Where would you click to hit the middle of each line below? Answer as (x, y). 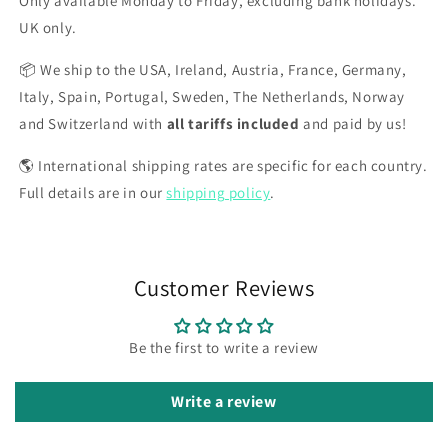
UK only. (48, 27)
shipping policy (218, 192)
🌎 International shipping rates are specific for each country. (223, 165)
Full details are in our (93, 192)
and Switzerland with (93, 123)
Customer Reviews (224, 287)
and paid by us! (353, 123)
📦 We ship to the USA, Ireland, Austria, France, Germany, (213, 69)
